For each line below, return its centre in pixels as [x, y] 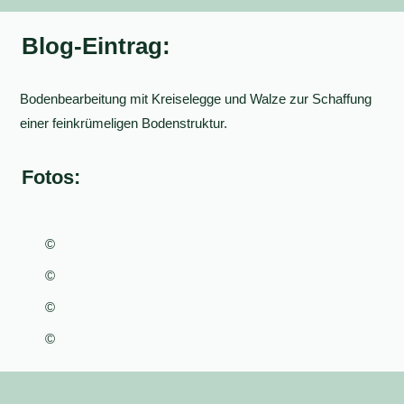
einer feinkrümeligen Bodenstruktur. [124, 123]
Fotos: [51, 177]
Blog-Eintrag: [96, 46]
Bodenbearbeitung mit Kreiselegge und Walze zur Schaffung [196, 99]
